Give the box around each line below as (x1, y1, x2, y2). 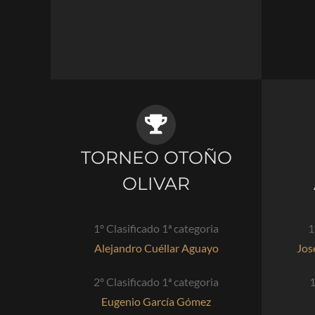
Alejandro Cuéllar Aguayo (94, 240, 219, 255)
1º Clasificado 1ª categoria (94, 221, 219, 235)
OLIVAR (122, 172, 190, 194)
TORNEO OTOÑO (80, 146, 232, 168)
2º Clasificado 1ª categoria (94, 274, 219, 288)
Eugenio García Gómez (101, 294, 211, 308)
